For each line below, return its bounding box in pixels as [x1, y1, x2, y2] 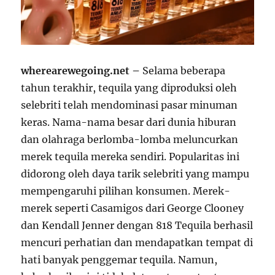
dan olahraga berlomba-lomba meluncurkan [21, 133, 239, 146]
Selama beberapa [140, 64, 226, 77]
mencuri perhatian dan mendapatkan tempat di [21, 236, 254, 249]
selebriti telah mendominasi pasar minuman [21, 99, 238, 112]
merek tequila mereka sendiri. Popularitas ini [21, 150, 240, 163]
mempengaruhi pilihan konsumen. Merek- [21, 185, 231, 198]
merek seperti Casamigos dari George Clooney [21, 202, 244, 215]
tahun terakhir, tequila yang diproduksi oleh [21, 82, 238, 95]
